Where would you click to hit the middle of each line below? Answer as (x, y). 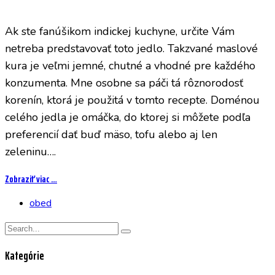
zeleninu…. (30, 152)
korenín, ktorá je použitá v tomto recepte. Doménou (132, 100)
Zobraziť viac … (31, 179)
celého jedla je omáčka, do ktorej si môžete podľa (128, 118)
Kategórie (25, 256)
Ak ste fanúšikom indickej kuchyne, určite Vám (120, 32)
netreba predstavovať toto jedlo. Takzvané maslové (131, 49)
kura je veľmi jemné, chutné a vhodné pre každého (130, 66)
